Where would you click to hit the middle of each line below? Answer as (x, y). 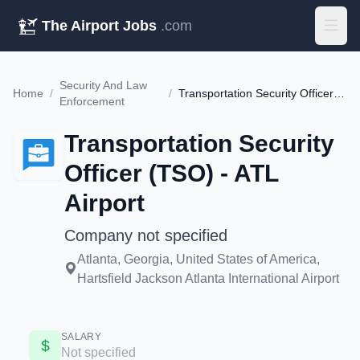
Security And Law (103, 85)
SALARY (81, 337)
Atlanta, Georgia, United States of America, (198, 259)
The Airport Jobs (99, 26)
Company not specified (146, 235)
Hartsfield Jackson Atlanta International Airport (208, 278)
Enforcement (92, 101)
